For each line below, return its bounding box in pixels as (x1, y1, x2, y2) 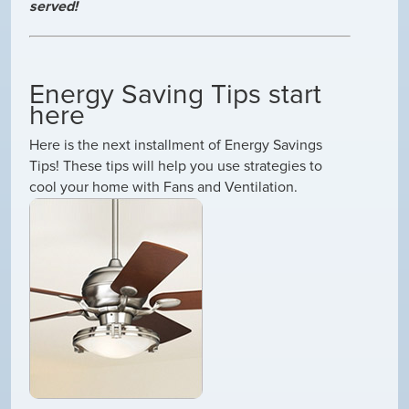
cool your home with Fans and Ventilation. (29, 177, 298, 196)
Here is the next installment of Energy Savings (29, 135, 322, 154)
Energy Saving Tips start (29, 77, 321, 111)
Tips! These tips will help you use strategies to (29, 156, 322, 175)
